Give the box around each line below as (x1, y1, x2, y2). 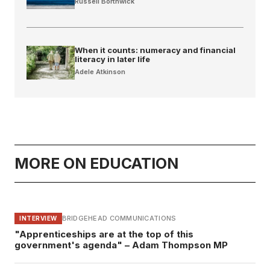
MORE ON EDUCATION (14, 154, 178, 172)
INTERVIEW (19, 214, 57, 222)
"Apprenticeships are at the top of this (14, 228, 193, 240)
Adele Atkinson (75, 67, 125, 76)
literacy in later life (75, 54, 150, 64)
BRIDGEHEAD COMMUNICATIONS (61, 214, 177, 223)
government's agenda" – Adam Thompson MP (14, 239, 228, 251)
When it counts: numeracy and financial (75, 45, 236, 55)
